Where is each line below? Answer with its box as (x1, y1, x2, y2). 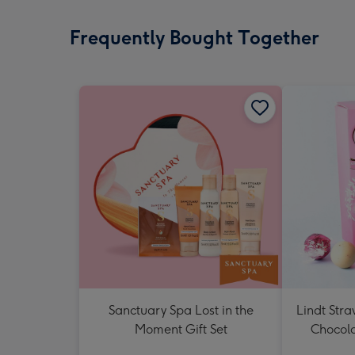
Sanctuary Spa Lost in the (108, 303, 254, 318)
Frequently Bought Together (70, 26, 319, 49)
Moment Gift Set (134, 322, 227, 337)
